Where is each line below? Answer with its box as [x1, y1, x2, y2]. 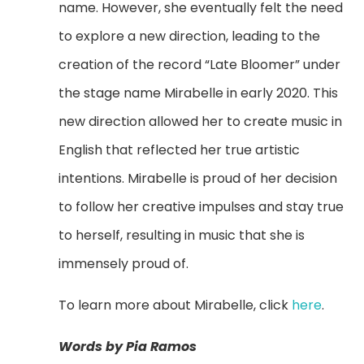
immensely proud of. [58, 253, 189, 273]
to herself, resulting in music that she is [58, 225, 305, 245]
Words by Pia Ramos [58, 336, 197, 356]
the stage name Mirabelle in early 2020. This [58, 83, 339, 102]
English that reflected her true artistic [58, 140, 301, 159]
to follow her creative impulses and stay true [58, 197, 344, 216]
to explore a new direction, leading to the [58, 26, 321, 45]
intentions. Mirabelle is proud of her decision [58, 168, 338, 188]
